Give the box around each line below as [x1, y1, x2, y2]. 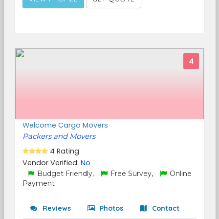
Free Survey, [109, 169, 155, 178]
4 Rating [50, 146, 79, 156]
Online [168, 169, 192, 178]
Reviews [41, 204, 71, 213]
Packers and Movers [22, 131, 95, 141]
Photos [98, 204, 123, 213]
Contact [150, 204, 179, 213]
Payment [22, 179, 55, 188]
